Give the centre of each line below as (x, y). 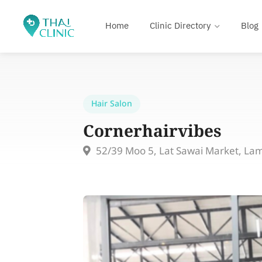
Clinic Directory (180, 26)
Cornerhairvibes (152, 132)
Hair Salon (112, 104)
